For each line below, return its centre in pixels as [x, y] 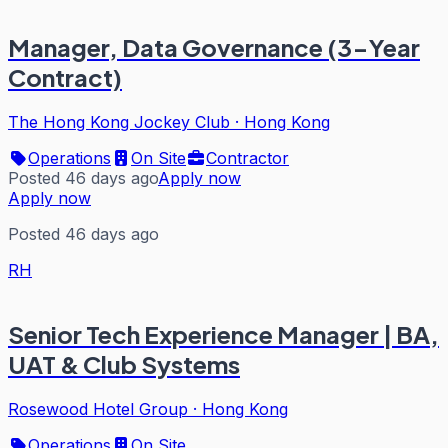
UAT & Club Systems [124, 364]
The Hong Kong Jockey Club [119, 121]
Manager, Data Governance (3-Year [214, 46]
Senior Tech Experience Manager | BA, [223, 334]
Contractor [247, 157]
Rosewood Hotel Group [98, 409]
